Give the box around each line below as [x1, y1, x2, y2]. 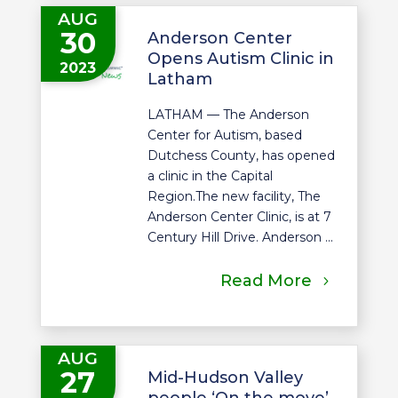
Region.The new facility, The [147, 188, 321, 205]
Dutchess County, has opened [147, 147, 335, 164]
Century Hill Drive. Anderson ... [147, 229, 333, 246]
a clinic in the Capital [147, 168, 273, 185]
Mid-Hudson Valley [147, 367, 303, 387]
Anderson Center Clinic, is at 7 [147, 209, 331, 226]
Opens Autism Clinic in [147, 49, 334, 69]
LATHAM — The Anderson [147, 107, 309, 123]
